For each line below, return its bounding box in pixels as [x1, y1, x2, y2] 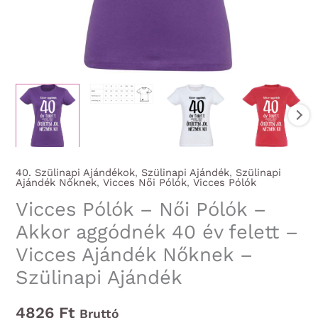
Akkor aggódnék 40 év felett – [16, 220, 299, 243]
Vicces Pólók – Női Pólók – [16, 197, 267, 221]
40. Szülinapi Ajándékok [16, 166, 136, 180]
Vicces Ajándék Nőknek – [16, 243, 253, 266]
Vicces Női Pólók [103, 176, 187, 190]
